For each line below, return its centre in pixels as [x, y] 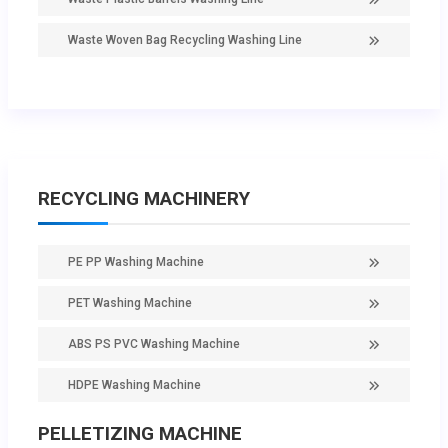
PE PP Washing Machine [136, 262]
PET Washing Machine [130, 303]
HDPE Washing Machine [134, 385]
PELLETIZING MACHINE [140, 434]
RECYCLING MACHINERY [144, 199]
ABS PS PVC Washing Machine [154, 344]
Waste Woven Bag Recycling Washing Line [185, 40]
